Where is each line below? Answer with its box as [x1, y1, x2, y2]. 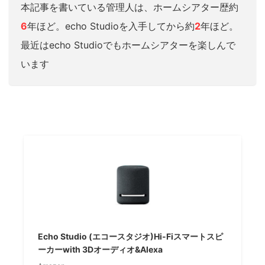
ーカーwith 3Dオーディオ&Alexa [38, 244, 163, 255]
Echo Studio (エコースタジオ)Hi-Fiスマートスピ [38, 231, 224, 242]
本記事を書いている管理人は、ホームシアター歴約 [21, 1, 238, 14]
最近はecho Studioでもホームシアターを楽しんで [21, 39, 235, 51]
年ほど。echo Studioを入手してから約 [27, 20, 195, 33]
